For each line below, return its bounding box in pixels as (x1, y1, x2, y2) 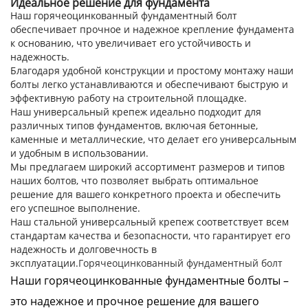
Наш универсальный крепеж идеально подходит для (10, 105, 261, 118)
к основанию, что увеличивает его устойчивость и (10, 36, 251, 49)
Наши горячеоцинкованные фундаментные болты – (10, 273, 289, 288)
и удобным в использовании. (10, 146, 148, 159)
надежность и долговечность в (10, 243, 157, 256)
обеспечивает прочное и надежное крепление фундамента (10, 23, 294, 36)
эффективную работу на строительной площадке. (10, 91, 247, 104)
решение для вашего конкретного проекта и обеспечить (10, 188, 280, 201)
